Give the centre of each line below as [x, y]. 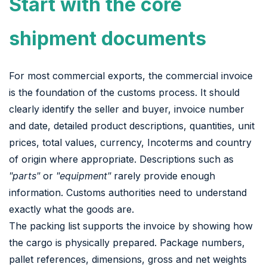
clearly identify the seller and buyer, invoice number [127, 109]
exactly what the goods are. [72, 209]
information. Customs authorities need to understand [128, 192]
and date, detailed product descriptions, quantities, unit [132, 125]
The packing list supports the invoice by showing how [131, 226]
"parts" [24, 176]
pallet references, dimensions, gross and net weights [128, 259]
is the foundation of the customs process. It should [124, 92]
